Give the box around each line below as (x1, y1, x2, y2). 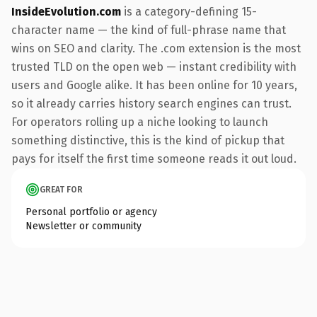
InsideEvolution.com (11, 4, 121, 18)
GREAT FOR (40, 184, 83, 195)
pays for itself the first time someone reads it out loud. (11, 151, 296, 166)
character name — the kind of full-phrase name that (11, 23, 286, 37)
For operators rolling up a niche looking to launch (11, 115, 268, 129)
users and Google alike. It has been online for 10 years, (11, 78, 297, 92)
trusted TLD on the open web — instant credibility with (11, 59, 296, 74)
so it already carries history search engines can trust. (11, 96, 292, 110)
